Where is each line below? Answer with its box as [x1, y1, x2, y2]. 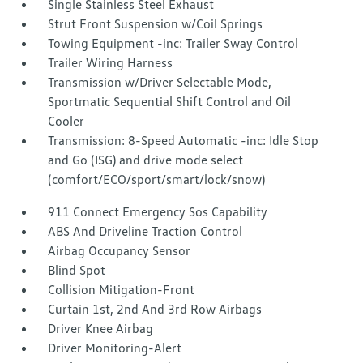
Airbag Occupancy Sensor [48, 242, 191, 259]
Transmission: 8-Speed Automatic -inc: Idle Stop [48, 132, 319, 149]
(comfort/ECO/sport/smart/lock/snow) [48, 171, 266, 188]
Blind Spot [48, 262, 106, 279]
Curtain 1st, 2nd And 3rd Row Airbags [48, 301, 263, 318]
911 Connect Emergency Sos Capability [48, 203, 268, 220]
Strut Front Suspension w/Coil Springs [48, 15, 263, 32]
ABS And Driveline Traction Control [48, 223, 243, 240]
